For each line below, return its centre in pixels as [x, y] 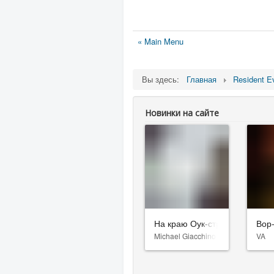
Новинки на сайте [182, 113]
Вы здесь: [163, 79]
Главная [202, 79]
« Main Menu [161, 41]
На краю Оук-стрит [192, 223]
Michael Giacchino [185, 235]
